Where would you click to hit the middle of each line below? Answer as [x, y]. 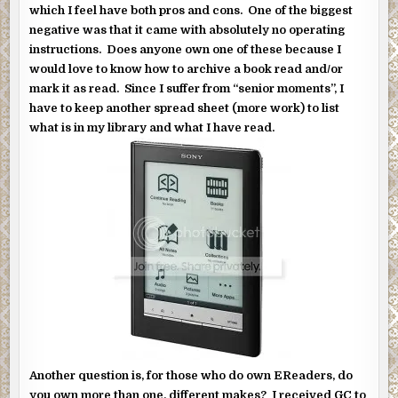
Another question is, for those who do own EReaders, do [191, 376]
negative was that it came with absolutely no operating [187, 30]
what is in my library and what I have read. [152, 128]
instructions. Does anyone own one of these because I [186, 50]
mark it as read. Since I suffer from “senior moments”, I [187, 89]
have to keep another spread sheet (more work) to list [185, 108]
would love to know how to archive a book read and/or [187, 69]
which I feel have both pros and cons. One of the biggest [191, 11]
